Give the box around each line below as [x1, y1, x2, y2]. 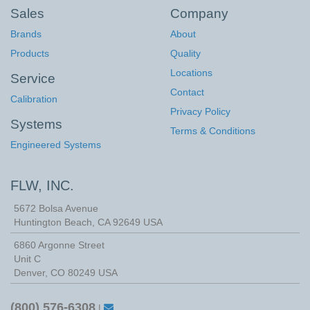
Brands [10, 28, 42, 40]
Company [170, 6, 229, 21]
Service [10, 71, 55, 86]
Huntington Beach [14, 217, 92, 228]
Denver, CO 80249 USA [14, 267, 118, 279]
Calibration [10, 93, 57, 105]
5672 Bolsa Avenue [14, 203, 98, 215]
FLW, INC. [10, 178, 74, 194]
